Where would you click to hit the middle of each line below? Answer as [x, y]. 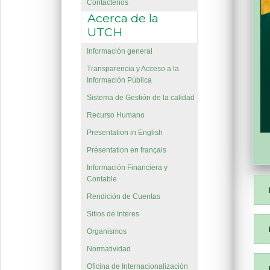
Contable [102, 179]
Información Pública [119, 80]
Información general [119, 52]
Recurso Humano [115, 115]
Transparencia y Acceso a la [133, 69]
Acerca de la [123, 18]
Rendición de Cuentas [123, 197]
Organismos [106, 232]
